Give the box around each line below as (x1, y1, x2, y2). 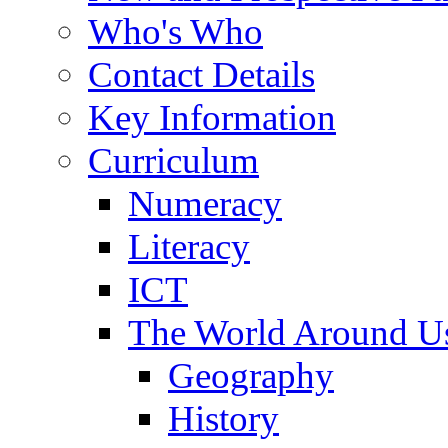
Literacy (128, 225, 250, 267)
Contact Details (88, 53, 315, 95)
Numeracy (128, 182, 282, 224)
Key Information (88, 96, 336, 138)
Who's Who (88, 10, 263, 52)
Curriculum (88, 139, 259, 181)
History (168, 397, 279, 439)
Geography (168, 354, 334, 396)
